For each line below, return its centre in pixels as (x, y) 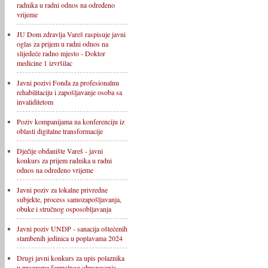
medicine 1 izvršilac (45, 63)
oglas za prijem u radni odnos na (63, 44)
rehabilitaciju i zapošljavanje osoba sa (69, 92)
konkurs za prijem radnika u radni (64, 160)
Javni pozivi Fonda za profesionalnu (68, 83)
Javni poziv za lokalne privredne (62, 190)
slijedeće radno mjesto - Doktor (61, 53)
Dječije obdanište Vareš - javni (60, 151)
